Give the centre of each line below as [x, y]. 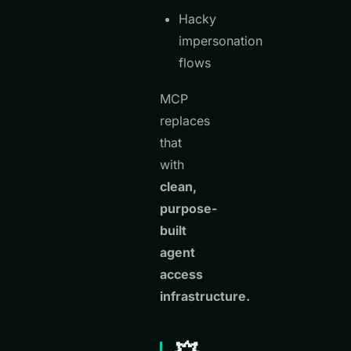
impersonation [221, 41]
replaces [185, 121]
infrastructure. [205, 296]
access [181, 274]
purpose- [188, 208]
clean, [178, 186]
